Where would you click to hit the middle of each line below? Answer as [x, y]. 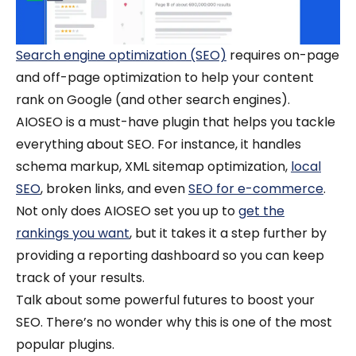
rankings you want [73, 234]
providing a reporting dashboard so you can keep [170, 256]
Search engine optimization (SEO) [121, 56]
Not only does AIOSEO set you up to [127, 211]
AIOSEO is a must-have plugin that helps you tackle [176, 122]
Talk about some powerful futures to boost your [165, 300]
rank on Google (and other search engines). [155, 100]
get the [261, 211]
